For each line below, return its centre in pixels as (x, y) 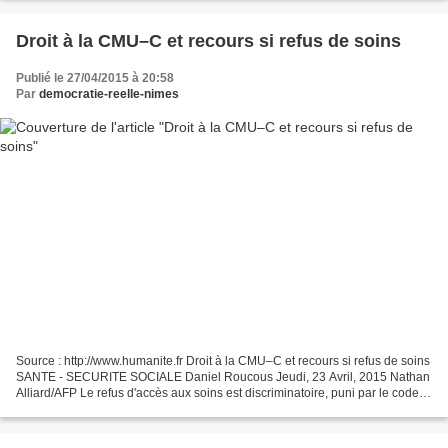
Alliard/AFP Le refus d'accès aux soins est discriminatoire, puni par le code (217, 393)
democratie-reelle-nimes (109, 93)
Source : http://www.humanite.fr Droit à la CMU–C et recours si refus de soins (223, 361)
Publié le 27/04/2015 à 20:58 (95, 77)
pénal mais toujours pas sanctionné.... (118, 409)
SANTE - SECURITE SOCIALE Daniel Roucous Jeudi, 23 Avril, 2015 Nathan (223, 377)
